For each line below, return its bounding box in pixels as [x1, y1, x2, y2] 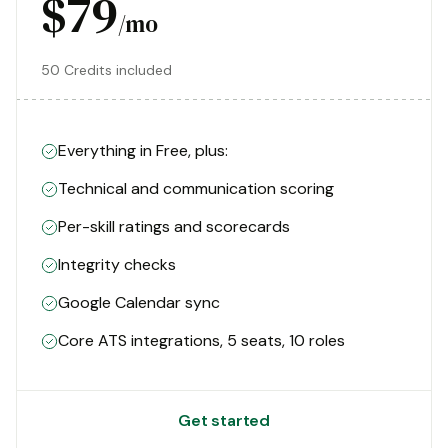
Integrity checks [58, 254, 176, 276]
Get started [177, 409, 271, 431]
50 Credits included [41, 61, 172, 80]
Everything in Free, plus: [58, 140, 228, 162]
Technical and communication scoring [58, 178, 334, 200]
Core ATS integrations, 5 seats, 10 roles [58, 330, 345, 352]
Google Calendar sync [58, 292, 220, 314]
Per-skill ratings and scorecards [58, 216, 290, 238]
